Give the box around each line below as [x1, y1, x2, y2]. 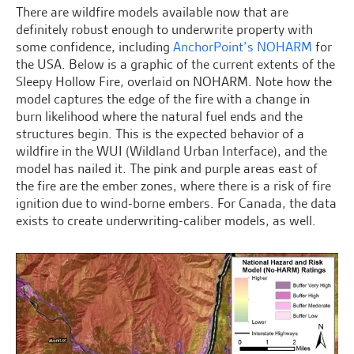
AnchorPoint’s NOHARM [173, 37, 312, 55]
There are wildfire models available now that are [16, 2, 288, 21]
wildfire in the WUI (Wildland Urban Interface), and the [16, 141, 327, 160]
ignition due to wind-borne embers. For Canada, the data [16, 194, 337, 212]
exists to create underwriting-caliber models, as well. [16, 211, 316, 229]
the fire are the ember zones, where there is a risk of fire [16, 176, 331, 194]
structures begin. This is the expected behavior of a [16, 124, 304, 142]
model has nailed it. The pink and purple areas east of [16, 159, 318, 177]
